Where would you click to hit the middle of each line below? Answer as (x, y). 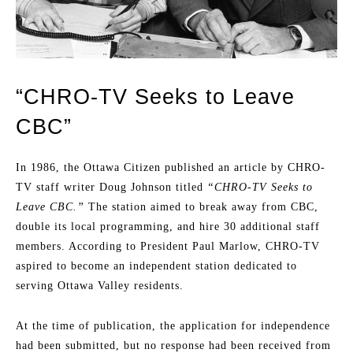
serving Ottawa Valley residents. (100, 286)
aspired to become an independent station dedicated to (156, 266)
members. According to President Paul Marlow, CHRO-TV (168, 247)
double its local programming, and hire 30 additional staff (168, 227)
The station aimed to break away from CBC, (201, 207)
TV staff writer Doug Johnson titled (111, 188)
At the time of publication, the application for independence (173, 326)
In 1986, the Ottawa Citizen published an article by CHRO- (171, 168)
